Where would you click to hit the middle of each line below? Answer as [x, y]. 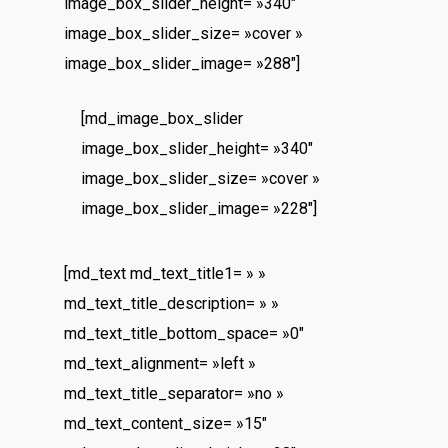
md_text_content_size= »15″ [166, 423]
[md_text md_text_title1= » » [165, 273]
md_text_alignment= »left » [160, 363]
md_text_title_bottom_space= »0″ [184, 333]
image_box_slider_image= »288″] [182, 63]
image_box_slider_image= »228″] [198, 208]
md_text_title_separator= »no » [174, 393]
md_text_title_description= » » [172, 303]
